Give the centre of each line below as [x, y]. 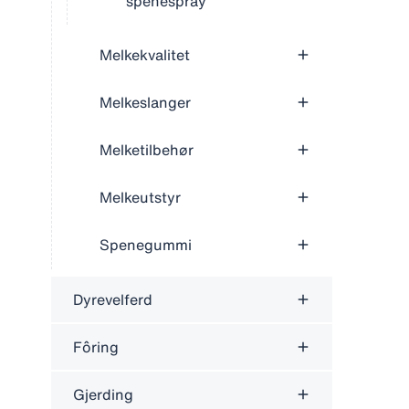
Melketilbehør [147, 150]
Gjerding [103, 394]
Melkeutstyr [140, 197]
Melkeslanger [145, 102]
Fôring [96, 347]
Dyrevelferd [113, 299]
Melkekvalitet [145, 55]
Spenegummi [146, 245]
